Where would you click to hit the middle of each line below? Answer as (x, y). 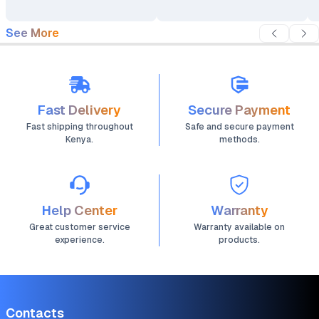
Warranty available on (239, 227)
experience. (79, 240)
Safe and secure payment (239, 127)
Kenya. (79, 140)
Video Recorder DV (214, 15)
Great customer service (79, 227)
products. (239, 240)
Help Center (79, 210)
